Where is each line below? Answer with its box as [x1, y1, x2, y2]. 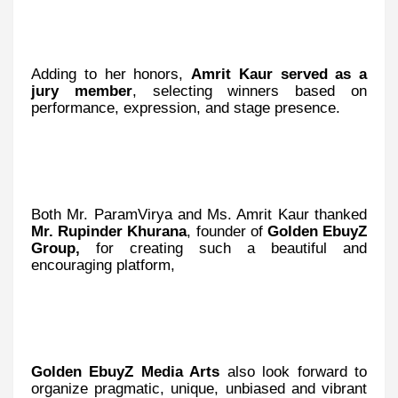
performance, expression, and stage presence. [31, 98, 340, 116]
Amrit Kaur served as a [191, 64, 367, 83]
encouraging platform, [31, 255, 175, 274]
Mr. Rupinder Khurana [31, 221, 187, 240]
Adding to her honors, [31, 64, 191, 83]
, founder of [187, 221, 267, 240]
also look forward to [219, 362, 368, 380]
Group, [31, 238, 80, 257]
